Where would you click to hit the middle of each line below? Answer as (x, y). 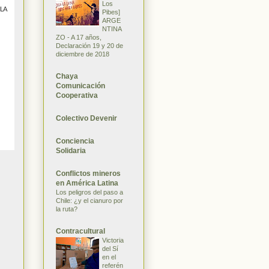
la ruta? (67, 209)
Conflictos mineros (88, 173)
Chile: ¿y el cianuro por (89, 200)
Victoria (113, 240)
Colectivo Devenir (86, 118)
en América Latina (87, 183)
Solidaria (71, 150)
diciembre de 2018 (83, 54)
